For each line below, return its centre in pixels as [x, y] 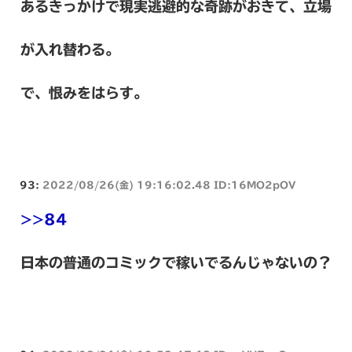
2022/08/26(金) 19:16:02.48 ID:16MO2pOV [169, 184]
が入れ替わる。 [70, 49]
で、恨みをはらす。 [84, 92]
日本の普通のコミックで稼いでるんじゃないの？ [176, 262]
